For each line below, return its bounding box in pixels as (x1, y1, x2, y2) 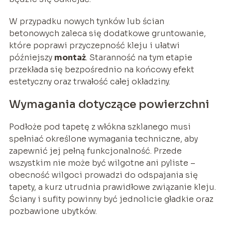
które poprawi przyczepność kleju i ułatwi (9, 40, 180, 51)
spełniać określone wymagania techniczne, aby (9, 133, 198, 144)
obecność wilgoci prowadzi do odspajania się (9, 169, 198, 180)
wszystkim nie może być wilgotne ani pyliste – (9, 157, 195, 168)
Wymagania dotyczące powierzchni (9, 97, 209, 111)
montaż (54, 52, 86, 63)
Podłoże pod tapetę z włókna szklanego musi (9, 121, 191, 132)
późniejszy (9, 52, 54, 63)
